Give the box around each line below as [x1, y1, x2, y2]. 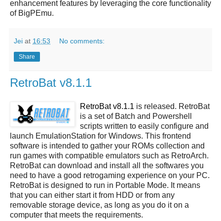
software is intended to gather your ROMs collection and [10, 141, 205, 150]
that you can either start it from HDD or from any [10, 190, 175, 199]
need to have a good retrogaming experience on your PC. [10, 171, 210, 180]
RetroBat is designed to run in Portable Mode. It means [10, 181, 200, 189]
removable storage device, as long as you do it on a [10, 200, 189, 209]
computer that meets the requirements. [10, 210, 143, 219]
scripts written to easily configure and [80, 121, 209, 130]
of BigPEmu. [10, 9, 54, 18]
